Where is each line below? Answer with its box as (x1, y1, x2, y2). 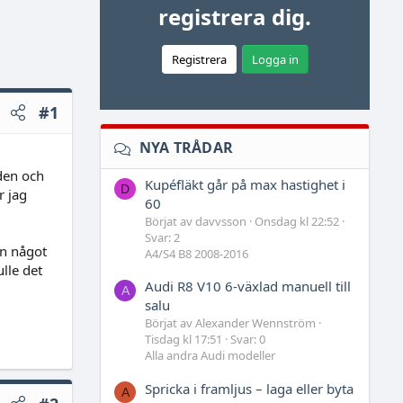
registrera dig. (158, 2, 311, 31)
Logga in (251, 51, 299, 67)
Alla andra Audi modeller (145, 347, 275, 364)
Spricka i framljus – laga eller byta (145, 379, 354, 398)
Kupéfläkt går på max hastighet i (145, 175, 345, 193)
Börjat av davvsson (145, 212, 246, 229)
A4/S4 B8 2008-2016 (145, 245, 248, 262)
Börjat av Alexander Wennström (145, 315, 316, 332)
